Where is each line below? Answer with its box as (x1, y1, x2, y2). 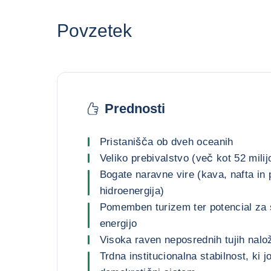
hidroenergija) (99, 185, 165, 197)
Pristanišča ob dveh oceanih (99, 136, 233, 148)
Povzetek (56, 21, 132, 41)
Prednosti (104, 100, 165, 116)
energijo (99, 218, 137, 229)
